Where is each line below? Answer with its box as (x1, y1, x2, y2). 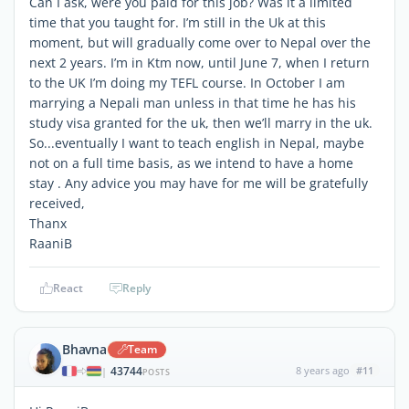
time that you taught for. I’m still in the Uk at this (29, 13, 326, 31)
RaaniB (29, 234, 72, 252)
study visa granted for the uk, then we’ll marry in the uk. (29, 113, 372, 131)
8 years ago (295, 362, 350, 377)
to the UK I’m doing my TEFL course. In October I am (29, 73, 345, 91)
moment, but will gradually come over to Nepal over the (29, 33, 371, 51)
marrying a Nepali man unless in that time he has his (29, 93, 356, 111)
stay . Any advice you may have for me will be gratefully (29, 173, 368, 192)
